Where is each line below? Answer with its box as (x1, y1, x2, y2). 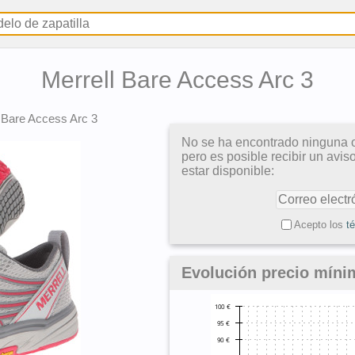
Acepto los (293, 219, 346, 231)
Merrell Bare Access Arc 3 (41, 67, 314, 93)
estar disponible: (181, 164, 274, 177)
